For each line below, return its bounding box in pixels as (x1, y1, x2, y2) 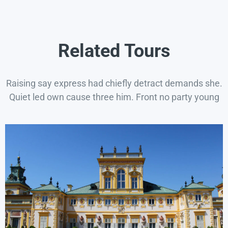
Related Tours (58, 40, 170, 62)
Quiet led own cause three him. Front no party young (9, 91, 219, 102)
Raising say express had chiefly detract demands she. (6, 77, 222, 89)
